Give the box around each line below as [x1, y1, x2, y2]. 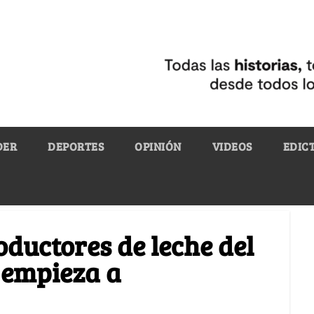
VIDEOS [212, 138, 252, 153]
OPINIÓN [135, 138, 182, 153]
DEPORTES [48, 138, 104, 153]
